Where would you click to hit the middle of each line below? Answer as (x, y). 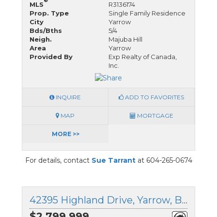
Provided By (51, 57)
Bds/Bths (46, 31)
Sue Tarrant (113, 160)
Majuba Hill (125, 39)
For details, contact (58, 160)
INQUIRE (68, 97)
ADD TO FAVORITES (154, 97)
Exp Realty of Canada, (143, 57)
